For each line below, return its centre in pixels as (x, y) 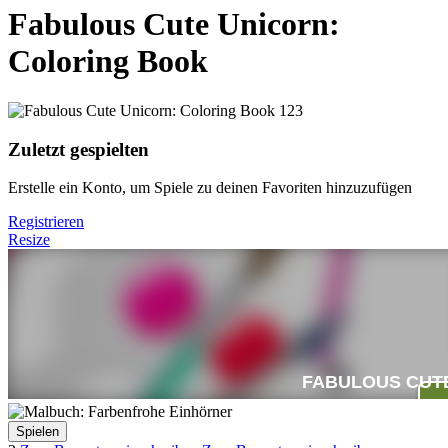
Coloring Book (108, 61)
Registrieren (46, 222)
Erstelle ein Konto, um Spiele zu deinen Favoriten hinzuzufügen (210, 188)
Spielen (37, 432)
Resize (29, 240)
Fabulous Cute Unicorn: (174, 24)
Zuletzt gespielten (78, 149)
